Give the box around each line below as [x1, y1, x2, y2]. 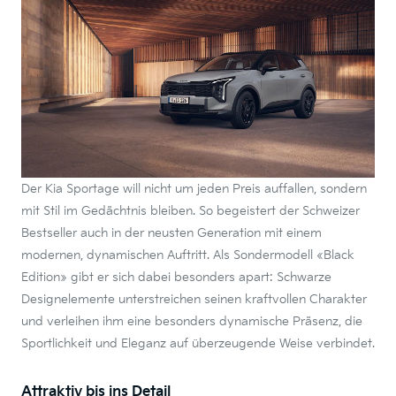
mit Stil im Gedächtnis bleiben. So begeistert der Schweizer [21, 203, 360, 218]
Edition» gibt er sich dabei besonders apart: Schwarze [21, 270, 331, 285]
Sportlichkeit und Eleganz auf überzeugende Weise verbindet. [21, 336, 375, 351]
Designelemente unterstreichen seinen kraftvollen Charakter [21, 292, 367, 307]
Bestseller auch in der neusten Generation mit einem [21, 225, 322, 240]
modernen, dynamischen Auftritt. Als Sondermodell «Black [21, 247, 354, 263]
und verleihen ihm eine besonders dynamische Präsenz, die [21, 314, 362, 329]
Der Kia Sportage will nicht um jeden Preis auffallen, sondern [21, 181, 367, 196]
